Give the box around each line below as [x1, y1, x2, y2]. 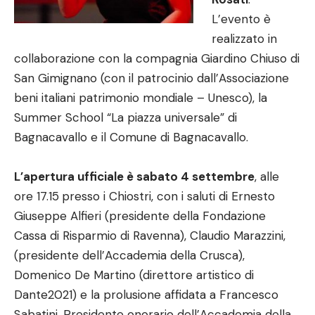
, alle [255, 168, 279, 184]
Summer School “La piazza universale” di [14, 109, 237, 125]
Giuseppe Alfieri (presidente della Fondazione [14, 207, 266, 224]
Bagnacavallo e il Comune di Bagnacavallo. [14, 129, 248, 145]
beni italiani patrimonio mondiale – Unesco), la [14, 89, 267, 105]
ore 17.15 [14, 188, 59, 204]
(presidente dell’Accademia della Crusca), [14, 247, 245, 263]
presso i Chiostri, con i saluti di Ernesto [62, 188, 275, 204]
